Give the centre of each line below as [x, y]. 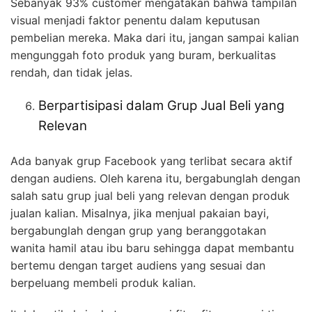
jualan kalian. [46, 213]
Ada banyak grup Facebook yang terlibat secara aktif [151, 161]
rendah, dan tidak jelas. [73, 72]
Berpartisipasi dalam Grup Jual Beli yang [161, 105]
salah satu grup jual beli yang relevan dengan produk [150, 195]
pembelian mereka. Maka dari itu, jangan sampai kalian [155, 37]
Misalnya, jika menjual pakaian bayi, [175, 213]
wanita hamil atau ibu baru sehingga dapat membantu [152, 248]
